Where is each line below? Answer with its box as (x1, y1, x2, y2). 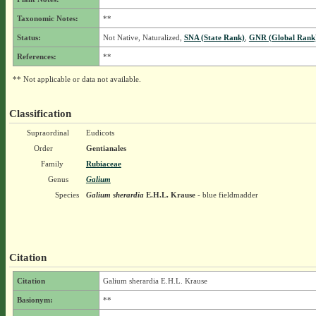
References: (16, 52, 56, 61)
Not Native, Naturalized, (102, 33, 184, 42)
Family (40, 159, 63, 168)
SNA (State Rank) (183, 33, 245, 42)
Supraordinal (26, 128, 69, 137)
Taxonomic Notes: (16, 14, 78, 23)
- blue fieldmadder (195, 190, 258, 199)
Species (54, 190, 79, 199)
